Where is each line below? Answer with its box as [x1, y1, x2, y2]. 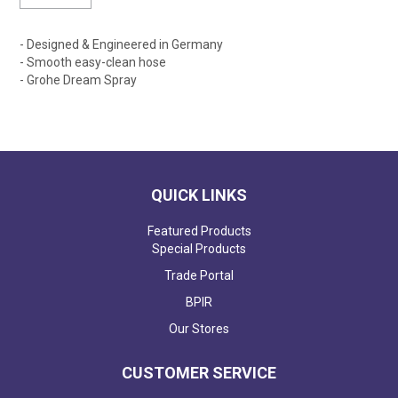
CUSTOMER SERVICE [122, 362, 276, 382]
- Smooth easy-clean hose [20, 54, 167, 69]
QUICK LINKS [151, 185, 247, 204]
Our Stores [169, 321, 229, 336]
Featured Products [147, 223, 251, 238]
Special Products [152, 241, 246, 256]
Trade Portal [164, 267, 234, 283]
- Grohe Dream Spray [20, 72, 138, 87]
